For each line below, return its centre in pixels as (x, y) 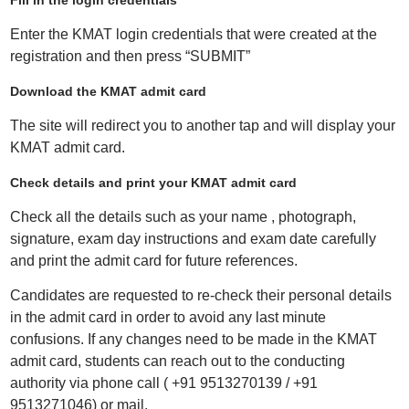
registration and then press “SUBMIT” (130, 56)
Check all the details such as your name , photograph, (183, 217)
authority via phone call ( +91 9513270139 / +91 (163, 383)
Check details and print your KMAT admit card (153, 183)
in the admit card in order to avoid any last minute (168, 317)
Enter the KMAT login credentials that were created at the (193, 34)
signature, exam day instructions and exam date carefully (193, 239)
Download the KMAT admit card (108, 91)
